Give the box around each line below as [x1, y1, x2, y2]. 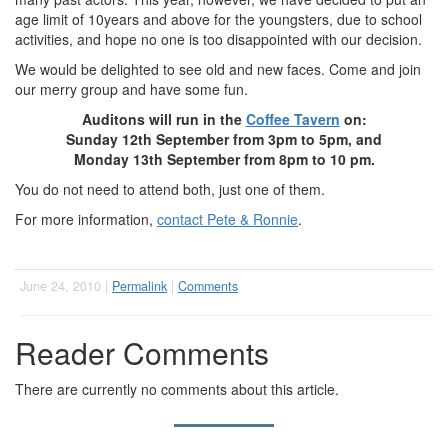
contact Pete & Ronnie [157, 209, 298, 229]
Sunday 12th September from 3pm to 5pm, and [66, 129, 382, 149]
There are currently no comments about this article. [15, 379, 339, 399]
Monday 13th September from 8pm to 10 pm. [73, 149, 375, 169]
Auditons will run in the [81, 109, 246, 129]
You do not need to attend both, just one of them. [15, 179, 325, 199]
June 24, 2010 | [20, 277, 112, 295]
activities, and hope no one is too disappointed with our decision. [15, 29, 422, 49]
